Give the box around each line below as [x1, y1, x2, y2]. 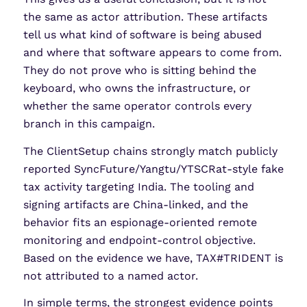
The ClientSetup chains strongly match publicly [23, 144, 278, 158]
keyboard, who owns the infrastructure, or [23, 82, 251, 95]
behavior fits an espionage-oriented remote [23, 215, 257, 229]
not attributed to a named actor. [23, 269, 198, 282]
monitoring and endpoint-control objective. [23, 233, 256, 247]
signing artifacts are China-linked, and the [23, 197, 248, 211]
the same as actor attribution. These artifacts [23, 10, 267, 24]
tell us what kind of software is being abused [23, 28, 262, 42]
